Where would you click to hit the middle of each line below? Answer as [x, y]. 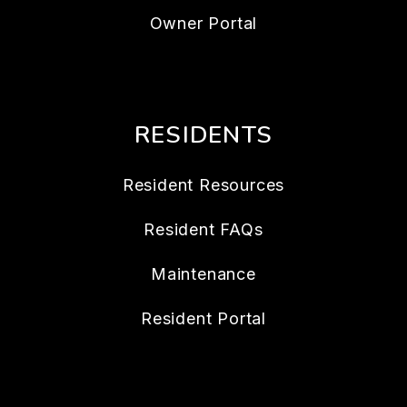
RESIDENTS [203, 134]
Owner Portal [203, 23]
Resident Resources [203, 184]
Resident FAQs [203, 229]
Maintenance [203, 273]
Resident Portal [203, 318]
